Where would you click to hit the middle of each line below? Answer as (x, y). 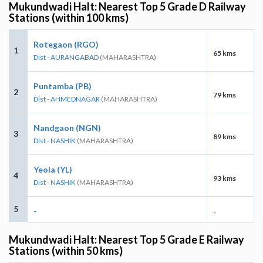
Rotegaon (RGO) (66, 44)
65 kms (225, 53)
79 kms (225, 95)
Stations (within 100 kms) (69, 17)
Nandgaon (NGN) (67, 127)
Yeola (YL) (53, 169)
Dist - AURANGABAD (66, 57)
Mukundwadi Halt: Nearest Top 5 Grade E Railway (127, 239)
